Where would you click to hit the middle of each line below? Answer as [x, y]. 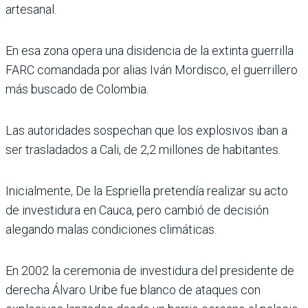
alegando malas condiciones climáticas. [111, 230]
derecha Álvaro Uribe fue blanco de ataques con [133, 290]
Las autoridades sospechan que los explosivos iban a [146, 131]
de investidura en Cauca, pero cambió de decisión [137, 210]
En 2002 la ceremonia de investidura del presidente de [150, 271]
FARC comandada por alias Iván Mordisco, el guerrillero [152, 70]
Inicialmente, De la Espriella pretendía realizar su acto [147, 191]
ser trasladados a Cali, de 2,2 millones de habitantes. [143, 150]
